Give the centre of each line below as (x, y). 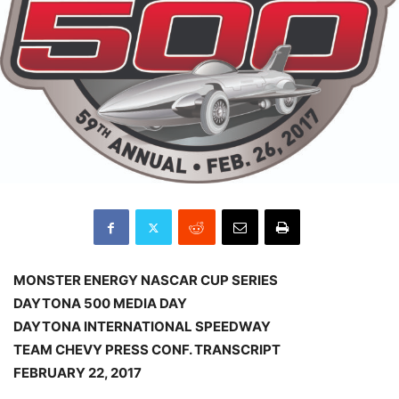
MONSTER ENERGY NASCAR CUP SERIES (146, 280)
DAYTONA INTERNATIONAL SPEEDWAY (142, 326)
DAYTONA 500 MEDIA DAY (100, 303)
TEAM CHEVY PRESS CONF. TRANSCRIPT (147, 350)
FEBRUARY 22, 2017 (77, 373)
